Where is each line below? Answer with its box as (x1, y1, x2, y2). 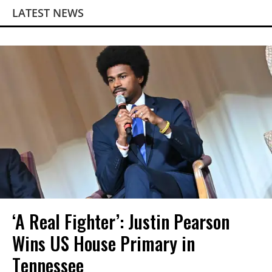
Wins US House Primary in (12, 229, 195, 257)
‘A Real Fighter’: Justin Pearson (12, 207, 229, 235)
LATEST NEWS (12, 5, 84, 21)
